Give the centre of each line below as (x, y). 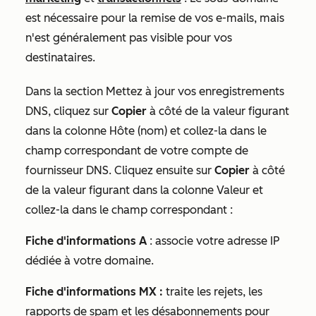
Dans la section (66, 91)
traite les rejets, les (213, 292)
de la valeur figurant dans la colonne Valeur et (144, 190)
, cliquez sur (80, 111)
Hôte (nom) (138, 131)
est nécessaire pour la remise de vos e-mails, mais (155, 18)
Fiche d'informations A (86, 241)
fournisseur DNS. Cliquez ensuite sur (120, 170)
